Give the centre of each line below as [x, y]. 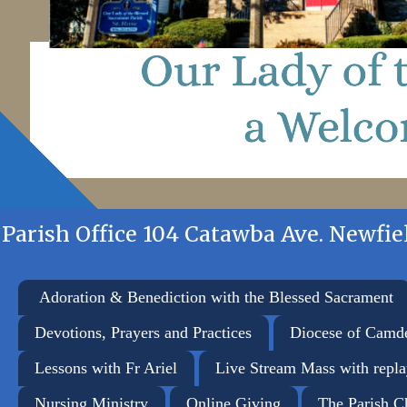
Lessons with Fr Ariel [106, 367]
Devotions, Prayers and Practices [143, 332]
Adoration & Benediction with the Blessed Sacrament [216, 297]
